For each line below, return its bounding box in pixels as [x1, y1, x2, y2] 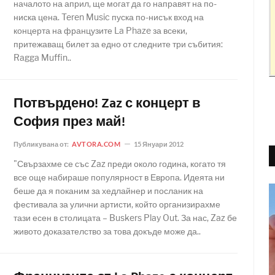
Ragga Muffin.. [14, 52, 71, 63]
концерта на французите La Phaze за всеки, [14, 25, 187, 36]
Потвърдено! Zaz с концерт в [14, 93, 201, 115]
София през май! [14, 112, 125, 133]
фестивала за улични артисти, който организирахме [14, 199, 220, 209]
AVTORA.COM [72, 140, 121, 148]
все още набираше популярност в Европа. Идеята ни [14, 172, 225, 182]
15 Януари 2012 [133, 140, 184, 148]
